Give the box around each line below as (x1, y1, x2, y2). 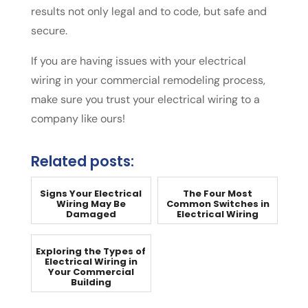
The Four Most (183, 187, 253, 201)
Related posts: (30, 151, 134, 172)
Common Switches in (166, 197, 269, 211)
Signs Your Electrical (40, 187, 142, 201)
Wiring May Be (56, 197, 126, 211)
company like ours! (30, 111, 125, 126)
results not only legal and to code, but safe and (30, 4, 267, 19)
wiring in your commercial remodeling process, (30, 73, 265, 88)
